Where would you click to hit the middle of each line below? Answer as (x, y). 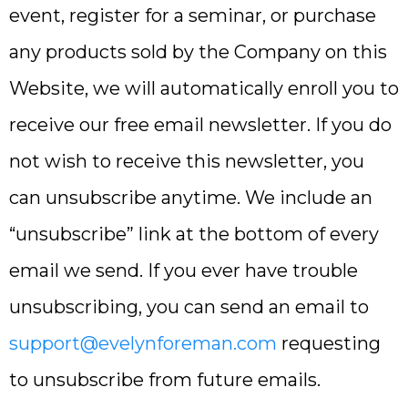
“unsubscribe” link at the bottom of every (194, 234)
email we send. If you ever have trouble (184, 270)
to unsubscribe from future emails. (165, 380)
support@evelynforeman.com (143, 343)
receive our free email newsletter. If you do (200, 125)
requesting (329, 343)
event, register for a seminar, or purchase (193, 15)
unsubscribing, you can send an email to (189, 307)
